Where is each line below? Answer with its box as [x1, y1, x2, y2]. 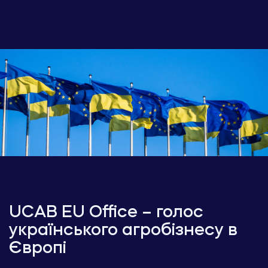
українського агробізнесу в [9, 223, 237, 240]
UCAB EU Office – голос [9, 205, 203, 222]
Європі [9, 240, 66, 258]
